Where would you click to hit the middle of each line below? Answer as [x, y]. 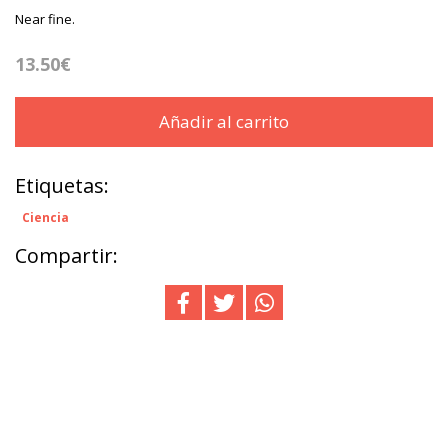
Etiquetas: [62, 186]
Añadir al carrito [224, 122]
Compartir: [66, 256]
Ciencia [45, 218]
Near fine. [45, 19]
